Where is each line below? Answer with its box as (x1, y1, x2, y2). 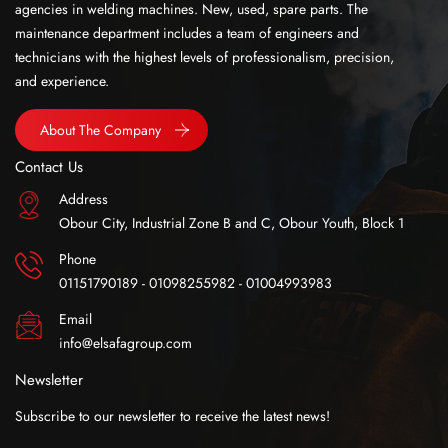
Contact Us (15, 155, 83, 178)
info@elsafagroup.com (59, 332, 192, 353)
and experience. (15, 70, 109, 91)
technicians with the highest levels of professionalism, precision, (15, 46, 394, 67)
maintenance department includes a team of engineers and (15, 22, 359, 43)
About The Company (40, 119, 161, 140)
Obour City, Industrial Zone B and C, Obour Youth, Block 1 (59, 212, 404, 233)
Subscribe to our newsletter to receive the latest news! (15, 405, 330, 426)
